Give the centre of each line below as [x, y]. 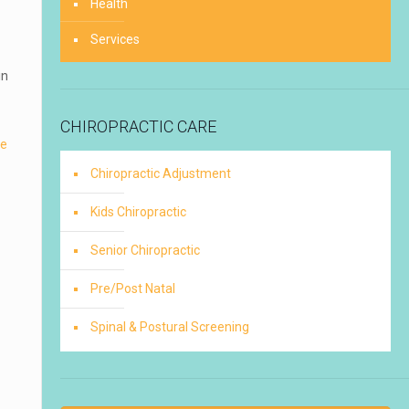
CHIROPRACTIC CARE [138, 126]
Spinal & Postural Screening [169, 327]
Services [115, 39]
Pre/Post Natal [132, 288]
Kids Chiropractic [138, 212]
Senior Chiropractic [145, 250]
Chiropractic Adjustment [160, 173]
